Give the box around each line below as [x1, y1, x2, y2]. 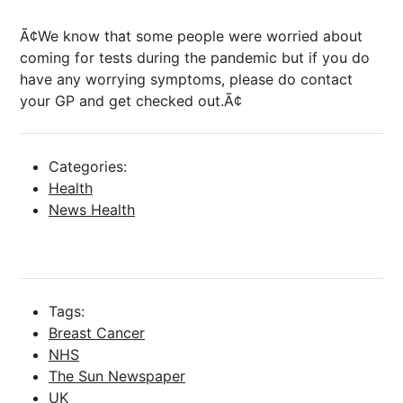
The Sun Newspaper [49, 367, 185, 385]
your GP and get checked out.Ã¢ [20, 92, 242, 110]
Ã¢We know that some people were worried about [20, 27, 363, 45]
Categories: [49, 157, 127, 175]
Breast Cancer [49, 324, 145, 342]
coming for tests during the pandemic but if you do [20, 49, 370, 67]
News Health [49, 201, 135, 219]
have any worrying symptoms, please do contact [20, 70, 353, 88]
